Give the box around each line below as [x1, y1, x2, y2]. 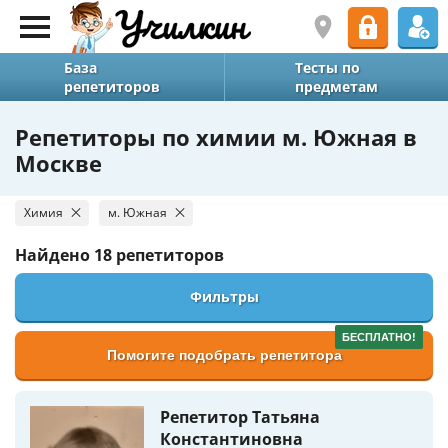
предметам [294, 77, 378, 96]
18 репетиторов [94, 244, 224, 266]
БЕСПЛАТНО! [342, 331, 416, 343]
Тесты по [294, 58, 360, 77]
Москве [15, 148, 102, 178]
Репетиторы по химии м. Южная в [15, 122, 417, 152]
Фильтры [189, 287, 259, 306]
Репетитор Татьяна [160, 406, 320, 428]
